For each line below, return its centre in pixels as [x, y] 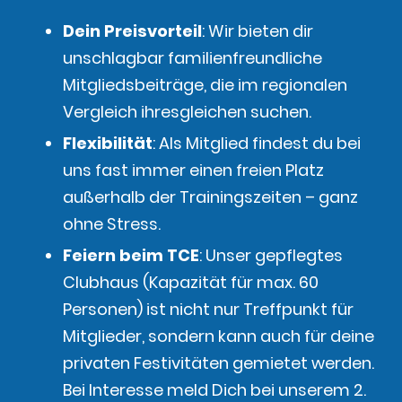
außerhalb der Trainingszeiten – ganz [210, 197]
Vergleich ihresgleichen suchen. [187, 112]
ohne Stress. [112, 224]
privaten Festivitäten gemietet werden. [218, 363]
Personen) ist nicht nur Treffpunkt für [208, 310]
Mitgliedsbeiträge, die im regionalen [205, 85]
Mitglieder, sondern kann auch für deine [218, 336]
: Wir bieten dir [258, 31]
